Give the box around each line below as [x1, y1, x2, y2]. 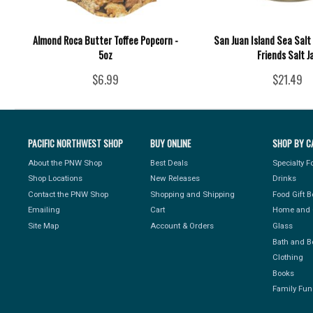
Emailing [28, 205, 61, 215]
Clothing [272, 252, 304, 263]
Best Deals [150, 157, 189, 168]
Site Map [28, 220, 59, 231]
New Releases [150, 173, 201, 184]
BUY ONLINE [150, 136, 191, 151]
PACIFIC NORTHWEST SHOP [28, 136, 124, 151]
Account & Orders [150, 220, 214, 231]
